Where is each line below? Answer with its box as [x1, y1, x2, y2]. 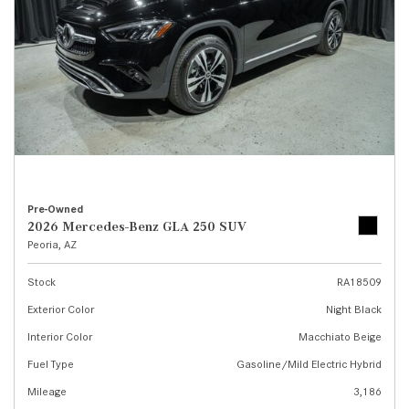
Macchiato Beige [299, 330, 382, 343]
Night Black [326, 302, 382, 316]
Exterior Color [27, 302, 94, 316]
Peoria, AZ [27, 237, 77, 251]
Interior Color [27, 330, 92, 343]
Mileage [27, 384, 67, 398]
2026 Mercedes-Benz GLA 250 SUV [27, 219, 246, 234]
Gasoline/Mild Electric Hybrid [236, 357, 382, 371]
